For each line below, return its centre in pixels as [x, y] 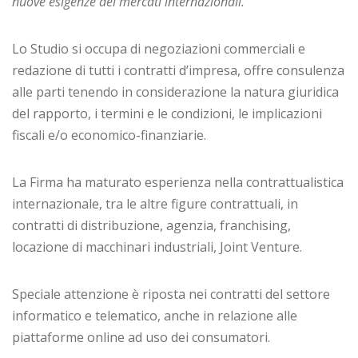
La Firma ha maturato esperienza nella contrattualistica [178, 182]
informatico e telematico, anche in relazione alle [155, 315]
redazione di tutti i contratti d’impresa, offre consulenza [178, 70]
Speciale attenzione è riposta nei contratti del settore [171, 294]
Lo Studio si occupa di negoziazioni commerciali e [159, 48]
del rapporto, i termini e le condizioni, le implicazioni [167, 113]
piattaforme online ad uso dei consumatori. [141, 337]
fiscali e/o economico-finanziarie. [109, 135]
